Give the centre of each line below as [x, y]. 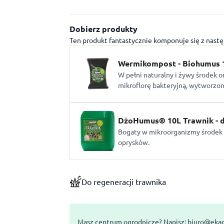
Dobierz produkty [104, 29]
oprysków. [134, 142]
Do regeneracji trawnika [124, 182]
